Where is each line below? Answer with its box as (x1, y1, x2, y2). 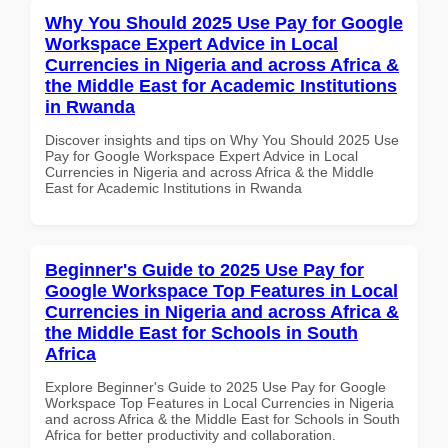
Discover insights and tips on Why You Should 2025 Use (45, 131, 399, 148)
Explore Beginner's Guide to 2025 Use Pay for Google (45, 378, 386, 395)
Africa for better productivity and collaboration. (45, 426, 336, 443)
